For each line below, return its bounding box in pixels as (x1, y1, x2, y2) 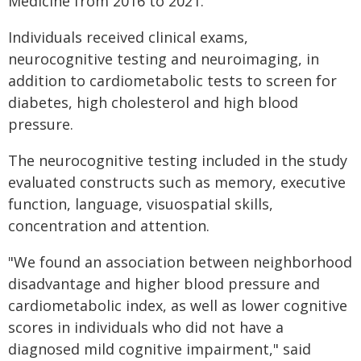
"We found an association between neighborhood (8, 252, 352, 272)
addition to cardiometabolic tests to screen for (8, 71, 337, 90)
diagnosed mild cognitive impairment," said (8, 339, 311, 359)
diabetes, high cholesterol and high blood (8, 93, 298, 112)
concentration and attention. (8, 216, 210, 235)
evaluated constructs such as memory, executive (8, 172, 346, 192)
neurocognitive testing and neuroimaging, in (8, 49, 319, 68)
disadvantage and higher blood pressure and (8, 274, 320, 293)
